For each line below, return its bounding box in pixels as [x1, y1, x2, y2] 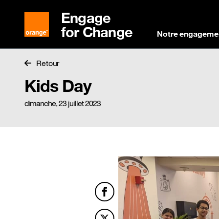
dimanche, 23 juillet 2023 [24, 98, 101, 108]
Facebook [104, 196, 140, 206]
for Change [61, 22, 132, 41]
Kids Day [24, 75, 91, 96]
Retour [36, 58, 60, 68]
